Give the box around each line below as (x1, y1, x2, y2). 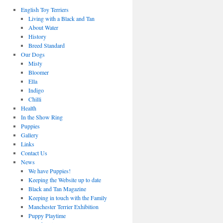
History (28, 32, 47, 40)
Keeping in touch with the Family (28, 194, 108, 202)
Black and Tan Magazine (28, 185, 87, 193)
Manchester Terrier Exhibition (28, 203, 99, 211)
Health (20, 104, 36, 112)
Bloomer (28, 68, 49, 76)
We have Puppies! (28, 167, 71, 175)
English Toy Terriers (20, 5, 69, 13)
